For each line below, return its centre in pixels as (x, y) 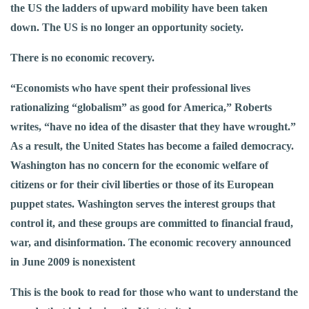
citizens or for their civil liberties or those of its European (142, 185)
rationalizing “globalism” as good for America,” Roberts (141, 108)
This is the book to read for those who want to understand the (154, 292)
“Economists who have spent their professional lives (130, 88)
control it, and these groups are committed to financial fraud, (152, 223)
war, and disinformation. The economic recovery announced (151, 243)
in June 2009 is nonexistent (73, 262)
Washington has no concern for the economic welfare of (139, 166)
